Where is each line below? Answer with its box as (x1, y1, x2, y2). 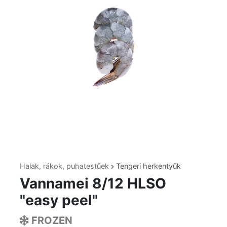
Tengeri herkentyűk (116, 162, 181, 171)
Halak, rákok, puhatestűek (20, 162, 111, 171)
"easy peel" (20, 192, 98, 209)
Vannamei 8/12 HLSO (20, 175, 166, 193)
